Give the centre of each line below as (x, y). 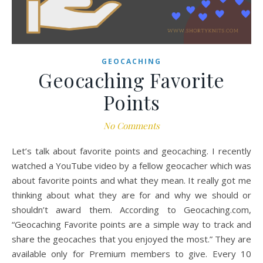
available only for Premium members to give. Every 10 (131, 254)
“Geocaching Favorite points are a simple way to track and (131, 225)
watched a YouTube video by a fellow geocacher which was (131, 166)
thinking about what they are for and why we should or (131, 195)
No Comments (131, 126)
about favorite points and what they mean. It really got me (131, 181)
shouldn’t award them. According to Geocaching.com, (131, 210)
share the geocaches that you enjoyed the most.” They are (131, 239)
